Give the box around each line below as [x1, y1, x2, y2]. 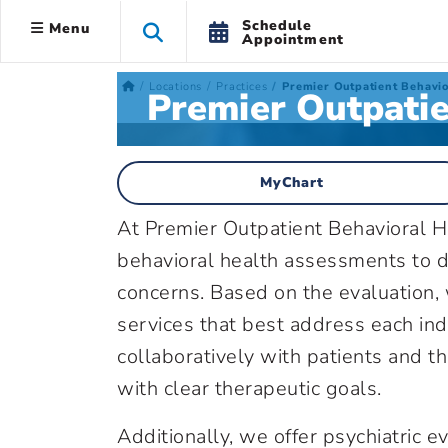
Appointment [241, 29, 344, 49]
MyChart [259, 173, 325, 192]
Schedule [241, 15, 313, 35]
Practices [216, 79, 268, 94]
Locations [148, 79, 203, 94]
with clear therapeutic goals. [117, 375, 382, 402]
